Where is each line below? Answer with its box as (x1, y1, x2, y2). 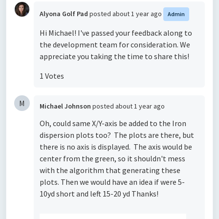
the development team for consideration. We (40, 40, 190, 49)
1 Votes (40, 71, 64, 81)
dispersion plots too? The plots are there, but (40, 130, 194, 140)
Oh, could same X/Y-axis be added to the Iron (40, 118, 186, 128)
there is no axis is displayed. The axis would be (40, 142, 192, 152)
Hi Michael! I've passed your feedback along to (40, 28, 192, 38)
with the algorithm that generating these (40, 165, 180, 175)
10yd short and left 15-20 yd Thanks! (40, 189, 160, 198)
